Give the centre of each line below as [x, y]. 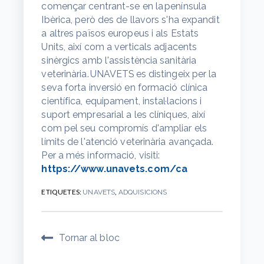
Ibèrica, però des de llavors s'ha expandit [131, 19]
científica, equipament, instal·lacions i [122, 101]
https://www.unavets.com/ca [116, 169]
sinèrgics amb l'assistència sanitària [119, 60]
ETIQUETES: [62, 192]
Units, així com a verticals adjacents [119, 47]
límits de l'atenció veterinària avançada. [128, 141]
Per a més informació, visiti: [101, 155]
